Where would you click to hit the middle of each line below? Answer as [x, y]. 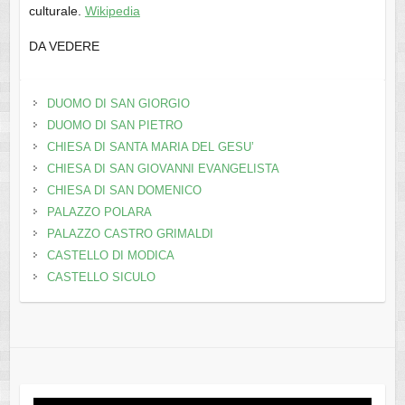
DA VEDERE [64, 47]
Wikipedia [112, 11]
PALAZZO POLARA [99, 212]
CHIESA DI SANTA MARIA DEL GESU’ [150, 147]
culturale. [57, 11]
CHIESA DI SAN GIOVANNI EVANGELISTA [163, 169]
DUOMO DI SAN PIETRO [114, 126]
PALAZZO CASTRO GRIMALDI [130, 234]
